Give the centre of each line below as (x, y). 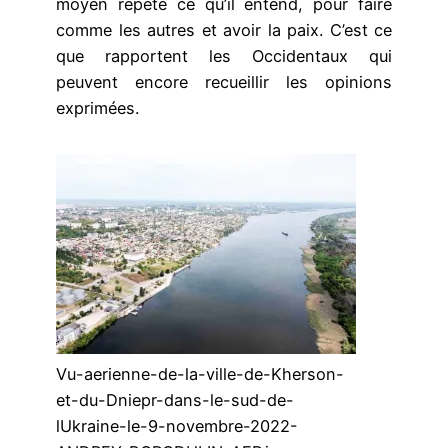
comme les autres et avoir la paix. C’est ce (224, 30)
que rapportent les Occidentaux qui (224, 56)
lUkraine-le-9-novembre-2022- (177, 425)
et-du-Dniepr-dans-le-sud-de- (175, 399)
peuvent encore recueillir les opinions (224, 82)
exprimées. (97, 108)
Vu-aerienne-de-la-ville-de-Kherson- (200, 373)
